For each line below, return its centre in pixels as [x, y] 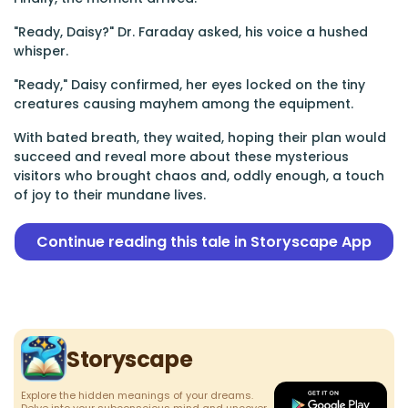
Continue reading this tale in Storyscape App [204, 242]
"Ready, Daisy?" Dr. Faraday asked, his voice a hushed [191, 32]
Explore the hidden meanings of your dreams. [137, 395]
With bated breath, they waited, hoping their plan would [200, 138]
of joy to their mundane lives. [110, 195]
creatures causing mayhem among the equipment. [184, 104]
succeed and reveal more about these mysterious [181, 157]
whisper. [41, 51]
